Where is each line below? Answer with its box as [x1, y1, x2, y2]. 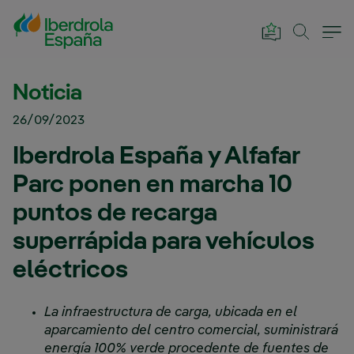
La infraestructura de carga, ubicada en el [44, 306, 297, 319]
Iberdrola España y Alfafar [13, 144, 299, 169]
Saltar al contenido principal [6, 6, 173, 24]
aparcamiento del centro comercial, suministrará [44, 324, 338, 337]
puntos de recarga [13, 201, 217, 226]
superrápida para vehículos [13, 229, 314, 254]
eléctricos [13, 258, 128, 283]
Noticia [13, 82, 82, 104]
